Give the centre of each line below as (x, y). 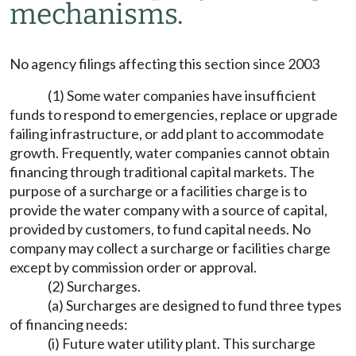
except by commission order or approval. (133, 267)
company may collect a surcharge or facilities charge (170, 248)
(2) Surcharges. (94, 286)
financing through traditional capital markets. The (162, 172)
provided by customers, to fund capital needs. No (160, 229)
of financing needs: (69, 324)
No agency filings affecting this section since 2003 (164, 64)
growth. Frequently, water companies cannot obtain (170, 153)
